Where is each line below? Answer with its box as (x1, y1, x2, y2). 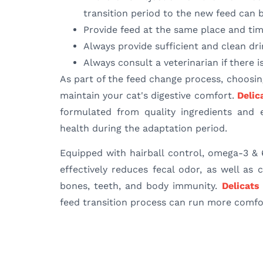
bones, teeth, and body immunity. (60, 180, 222, 192)
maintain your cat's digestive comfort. (60, 89, 237, 101)
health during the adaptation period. (60, 122, 227, 134)
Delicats (221, 180, 259, 192)
